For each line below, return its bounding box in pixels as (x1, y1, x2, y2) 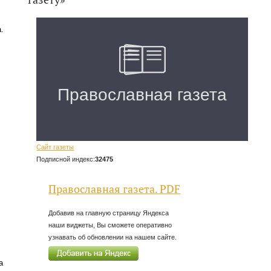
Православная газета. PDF (48, 182, 181, 197)
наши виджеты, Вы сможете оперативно (48, 221, 172, 229)
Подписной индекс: (36, 155, 96, 163)
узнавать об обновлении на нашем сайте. (48, 233, 177, 241)
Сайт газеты (36, 143, 74, 151)
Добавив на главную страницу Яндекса (48, 209, 169, 217)
